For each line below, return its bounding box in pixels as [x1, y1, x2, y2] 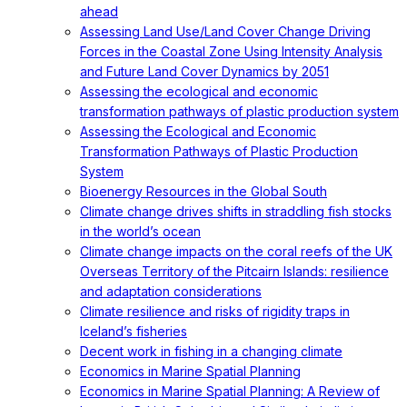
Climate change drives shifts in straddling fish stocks [80, 203, 392, 219]
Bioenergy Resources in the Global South [80, 184, 327, 199]
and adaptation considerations [80, 283, 262, 299]
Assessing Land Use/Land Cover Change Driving [80, 24, 371, 39]
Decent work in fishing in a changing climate [80, 343, 342, 359]
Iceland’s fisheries [80, 323, 187, 339]
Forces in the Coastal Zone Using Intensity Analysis [80, 44, 382, 59]
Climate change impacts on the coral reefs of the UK [80, 243, 392, 259]
